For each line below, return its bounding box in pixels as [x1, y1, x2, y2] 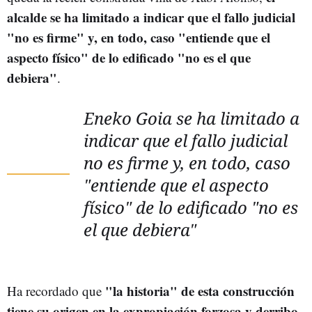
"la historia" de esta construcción [105, 281, 295, 300]
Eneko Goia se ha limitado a [84, 106, 299, 130]
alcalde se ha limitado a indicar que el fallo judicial [7, 7, 295, 26]
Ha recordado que [7, 281, 105, 299]
